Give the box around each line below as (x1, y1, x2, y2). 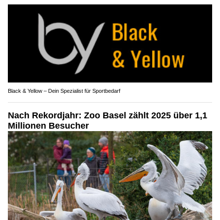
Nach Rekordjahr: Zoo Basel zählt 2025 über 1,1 (8, 110, 207, 121)
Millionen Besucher (8, 121, 89, 131)
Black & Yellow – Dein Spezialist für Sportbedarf (8, 88, 120, 94)
